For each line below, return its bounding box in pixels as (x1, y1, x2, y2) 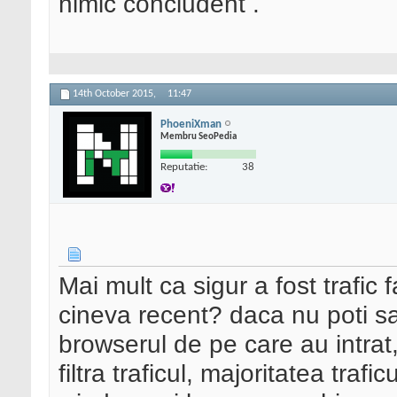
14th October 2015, (73, 89, 159, 100)
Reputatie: (160, 160, 207, 173)
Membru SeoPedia (160, 131, 237, 142)
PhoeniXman (160, 118, 222, 130)
